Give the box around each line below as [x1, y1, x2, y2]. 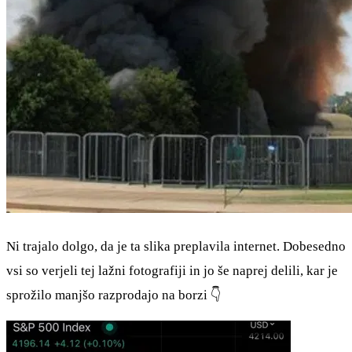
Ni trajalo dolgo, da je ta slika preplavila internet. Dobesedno [6, 239, 346, 255]
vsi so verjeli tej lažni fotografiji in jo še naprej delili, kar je [6, 263, 338, 279]
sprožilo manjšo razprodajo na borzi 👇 [6, 288, 222, 303]
